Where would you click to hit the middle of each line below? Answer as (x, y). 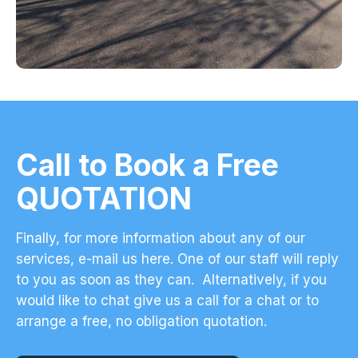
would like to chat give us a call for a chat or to (167, 301)
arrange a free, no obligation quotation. (141, 322)
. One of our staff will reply (255, 259)
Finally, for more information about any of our (161, 239)
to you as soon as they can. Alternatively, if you (171, 280)
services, (47, 259)
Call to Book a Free (147, 165)
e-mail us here (124, 259)
